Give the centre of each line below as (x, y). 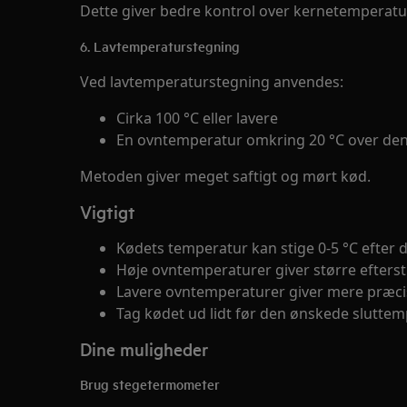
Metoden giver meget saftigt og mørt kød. (225, 176)
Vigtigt (108, 212)
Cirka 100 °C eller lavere (197, 118)
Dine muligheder (144, 349)
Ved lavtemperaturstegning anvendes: (212, 82)
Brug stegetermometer (150, 384)
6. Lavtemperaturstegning (160, 46)
